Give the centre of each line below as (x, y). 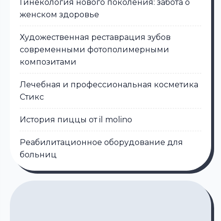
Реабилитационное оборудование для (101, 142)
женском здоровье (59, 14)
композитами (48, 62)
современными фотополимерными (94, 49)
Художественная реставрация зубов (95, 37)
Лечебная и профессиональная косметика (109, 84)
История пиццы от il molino (76, 119)
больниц (38, 154)
